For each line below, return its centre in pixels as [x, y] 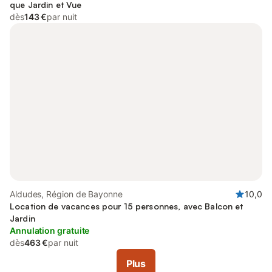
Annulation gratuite [50, 230]
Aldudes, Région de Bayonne [66, 194]
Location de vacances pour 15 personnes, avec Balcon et [127, 206]
